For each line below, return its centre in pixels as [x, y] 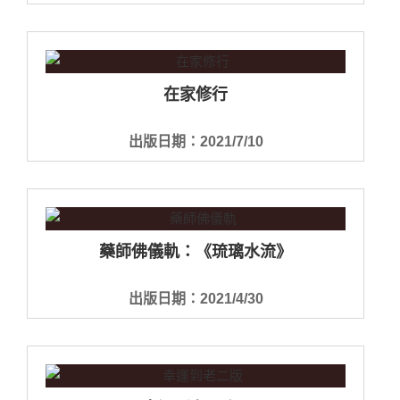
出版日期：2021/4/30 [196, 298]
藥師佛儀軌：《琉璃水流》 [196, 251]
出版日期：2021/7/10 [196, 141]
